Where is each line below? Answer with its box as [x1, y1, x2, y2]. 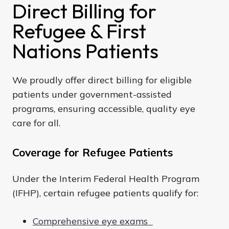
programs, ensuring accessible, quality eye [12, 103, 195, 115]
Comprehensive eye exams [33, 215, 153, 227]
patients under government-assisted [12, 88, 172, 101]
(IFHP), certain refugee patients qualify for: [12, 187, 203, 199]
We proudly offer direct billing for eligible [12, 74, 192, 86]
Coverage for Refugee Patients [12, 146, 179, 159]
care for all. [12, 117, 65, 129]
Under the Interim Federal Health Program [12, 173, 199, 185]
